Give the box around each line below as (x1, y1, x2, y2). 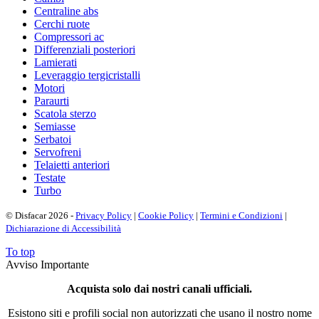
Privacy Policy (75, 209, 132, 221)
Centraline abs (34, 4, 98, 17)
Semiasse (34, 120, 75, 132)
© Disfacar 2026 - (6, 209, 75, 221)
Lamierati (34, 56, 77, 68)
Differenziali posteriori (34, 43, 135, 56)
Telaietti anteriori (34, 158, 110, 171)
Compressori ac (34, 30, 104, 43)
